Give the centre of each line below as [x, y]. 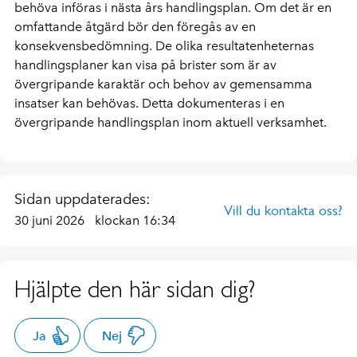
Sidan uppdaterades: [82, 199]
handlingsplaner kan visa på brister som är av [145, 65]
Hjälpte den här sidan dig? [135, 288]
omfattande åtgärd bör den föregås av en [135, 26]
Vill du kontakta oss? [283, 210]
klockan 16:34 [135, 220]
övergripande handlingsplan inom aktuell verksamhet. [171, 122]
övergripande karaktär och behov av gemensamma [163, 84]
